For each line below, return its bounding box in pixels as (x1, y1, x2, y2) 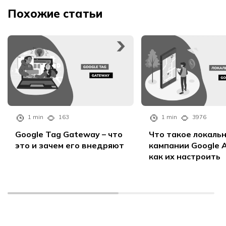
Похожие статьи (8, 6, 102, 21)
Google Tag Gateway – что (15, 129, 123, 140)
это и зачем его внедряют (15, 140, 124, 151)
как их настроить (149, 151, 220, 162)
